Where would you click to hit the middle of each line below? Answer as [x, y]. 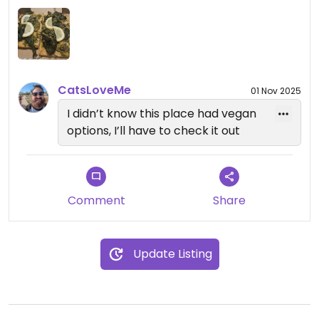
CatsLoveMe [94, 90]
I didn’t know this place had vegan [162, 114]
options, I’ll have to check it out [153, 131]
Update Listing [172, 254]
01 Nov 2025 [276, 90]
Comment [96, 201]
